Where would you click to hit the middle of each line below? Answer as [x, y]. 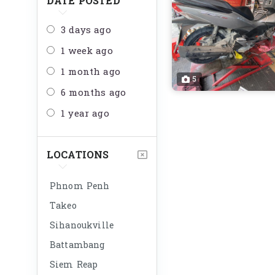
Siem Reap [74, 265]
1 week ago [87, 51]
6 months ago [93, 93]
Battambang [77, 245]
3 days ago [86, 30]
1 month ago [91, 72]
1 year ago [85, 114]
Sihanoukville [82, 226]
